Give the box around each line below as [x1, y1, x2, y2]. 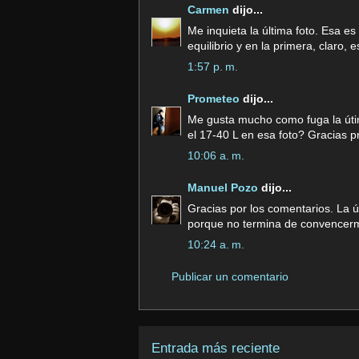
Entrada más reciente [151, 341, 280, 356]
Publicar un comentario [171, 270, 288, 283]
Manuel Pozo [188, 181, 258, 194]
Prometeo [188, 92, 240, 105]
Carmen [188, 3, 229, 16]
